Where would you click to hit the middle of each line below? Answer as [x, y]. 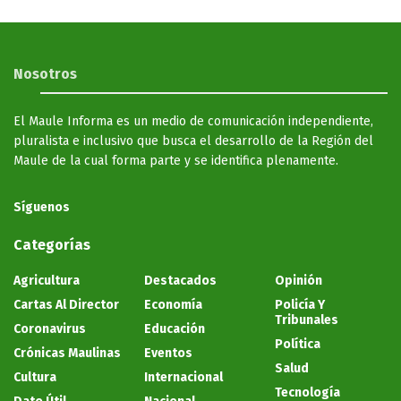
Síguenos [42, 207]
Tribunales [307, 320]
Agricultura [47, 280]
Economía [173, 304]
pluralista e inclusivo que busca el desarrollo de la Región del [193, 141]
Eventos [168, 353]
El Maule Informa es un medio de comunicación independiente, [193, 121]
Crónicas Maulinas [67, 353]
